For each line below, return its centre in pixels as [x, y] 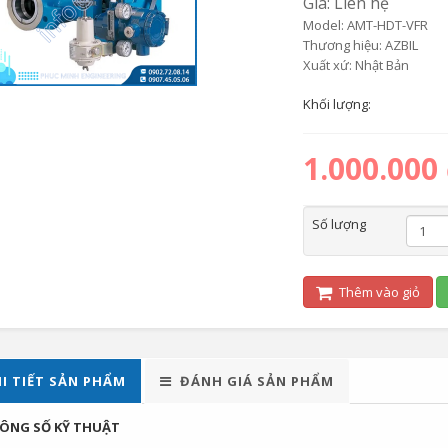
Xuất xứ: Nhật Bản [355, 65]
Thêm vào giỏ [377, 292]
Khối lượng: [338, 104]
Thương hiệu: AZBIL [360, 45]
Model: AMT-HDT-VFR [365, 25]
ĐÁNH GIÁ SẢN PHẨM [256, 381]
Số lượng [338, 224]
